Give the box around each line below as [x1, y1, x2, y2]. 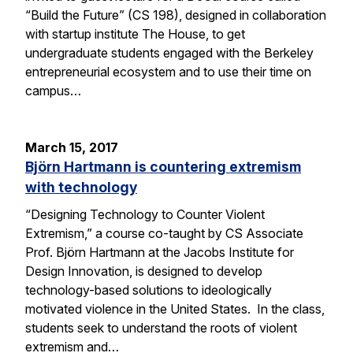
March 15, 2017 [25, 139, 118, 155]
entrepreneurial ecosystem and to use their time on [25, 63, 311, 80]
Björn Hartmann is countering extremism [25, 158, 301, 175]
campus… [25, 82, 81, 98]
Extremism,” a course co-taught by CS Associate [25, 225, 303, 241]
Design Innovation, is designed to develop [25, 262, 262, 279]
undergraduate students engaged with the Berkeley [25, 44, 314, 61]
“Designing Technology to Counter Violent [25, 206, 265, 222]
